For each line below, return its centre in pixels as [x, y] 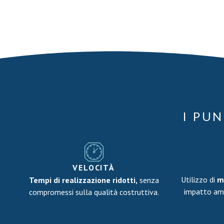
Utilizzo [194, 179]
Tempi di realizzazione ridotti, [83, 180]
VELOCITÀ [94, 167]
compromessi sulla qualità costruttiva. [94, 192]
